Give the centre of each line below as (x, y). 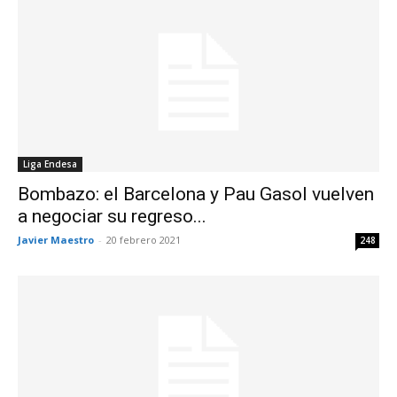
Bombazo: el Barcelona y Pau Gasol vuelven (196, 194)
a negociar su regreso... (112, 216)
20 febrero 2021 (144, 239)
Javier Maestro (56, 239)
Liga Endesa (50, 163)
